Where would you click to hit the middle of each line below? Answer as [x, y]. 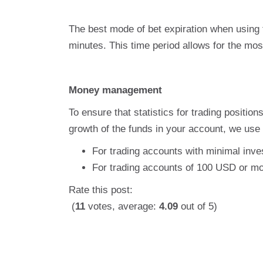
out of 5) [198, 206]
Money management [115, 90]
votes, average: [122, 206]
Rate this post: [101, 190]
